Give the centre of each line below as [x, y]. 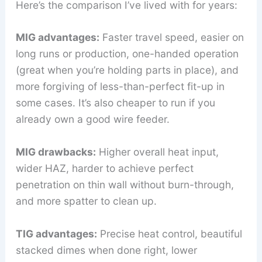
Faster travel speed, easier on [171, 37]
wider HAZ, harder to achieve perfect [104, 168]
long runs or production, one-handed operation [127, 54]
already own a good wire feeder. [92, 119]
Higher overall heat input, [157, 152]
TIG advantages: [56, 233]
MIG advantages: [57, 37]
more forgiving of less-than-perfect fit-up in [120, 87]
